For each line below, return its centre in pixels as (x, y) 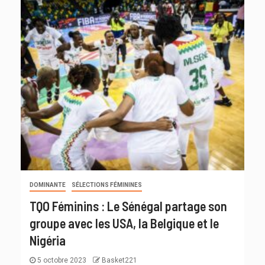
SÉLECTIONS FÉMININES (107, 185)
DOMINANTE (48, 185)
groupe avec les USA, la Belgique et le (124, 223)
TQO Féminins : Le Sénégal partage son (128, 206)
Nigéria (48, 240)
